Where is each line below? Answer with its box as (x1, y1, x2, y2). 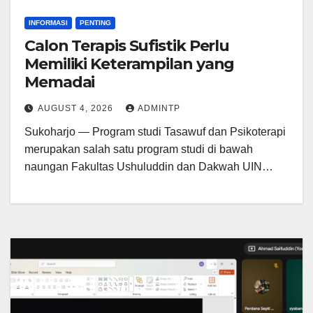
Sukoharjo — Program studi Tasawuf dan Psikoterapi (24, 125, 286, 138)
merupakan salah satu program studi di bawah (24, 143, 253, 155)
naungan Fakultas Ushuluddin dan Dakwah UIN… (24, 160, 273, 173)
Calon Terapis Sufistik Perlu (24, 36, 230, 55)
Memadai (24, 72, 95, 92)
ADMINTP (138, 103, 180, 113)
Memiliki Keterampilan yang (24, 54, 235, 73)
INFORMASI (29, 18, 68, 27)
